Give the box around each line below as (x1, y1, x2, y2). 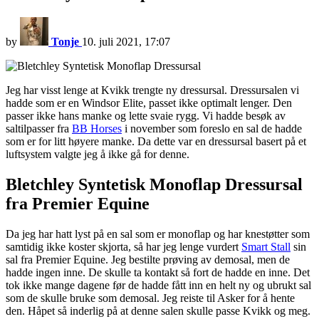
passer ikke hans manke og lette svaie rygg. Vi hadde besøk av (6, 110, 286, 122)
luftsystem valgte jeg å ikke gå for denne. (6, 148, 192, 161)
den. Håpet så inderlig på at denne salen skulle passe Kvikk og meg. (6, 305, 313, 318)
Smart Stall (241, 241, 291, 253)
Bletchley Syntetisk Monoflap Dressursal (6, 175, 303, 194)
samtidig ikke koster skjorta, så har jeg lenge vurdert (6, 241, 241, 253)
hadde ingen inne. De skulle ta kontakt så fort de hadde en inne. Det (6, 266, 310, 279)
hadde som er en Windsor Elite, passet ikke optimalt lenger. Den (6, 97, 292, 110)
